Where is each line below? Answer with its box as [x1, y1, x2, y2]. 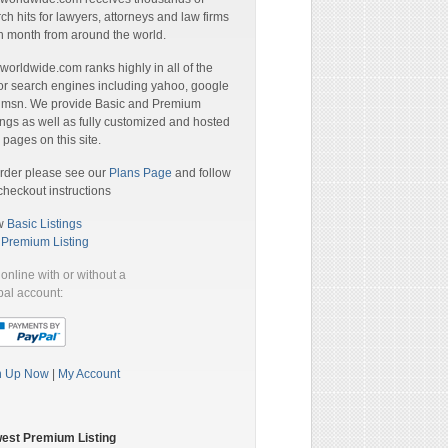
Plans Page [109, 166, 172, 180]
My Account [58, 367, 120, 381]
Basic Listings [7, 217, 82, 231]
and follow [172, 166, 231, 180]
